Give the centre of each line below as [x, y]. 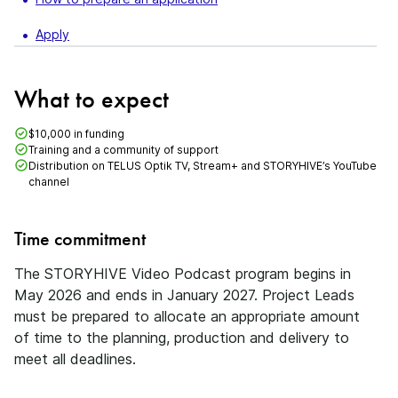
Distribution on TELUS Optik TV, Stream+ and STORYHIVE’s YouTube [203, 166]
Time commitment [80, 239]
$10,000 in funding [76, 134]
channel [49, 182]
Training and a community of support [123, 150]
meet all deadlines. [75, 359]
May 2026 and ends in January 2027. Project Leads [184, 295]
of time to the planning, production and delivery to [182, 338]
